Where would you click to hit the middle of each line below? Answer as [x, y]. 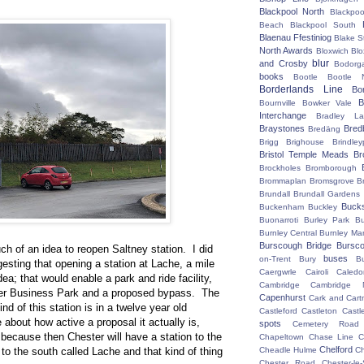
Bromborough [331, 168]
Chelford [336, 349]
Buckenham [282, 207]
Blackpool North [292, 11]
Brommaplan [283, 181]
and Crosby [284, 63]
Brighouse [305, 142]
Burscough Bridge [296, 245]
